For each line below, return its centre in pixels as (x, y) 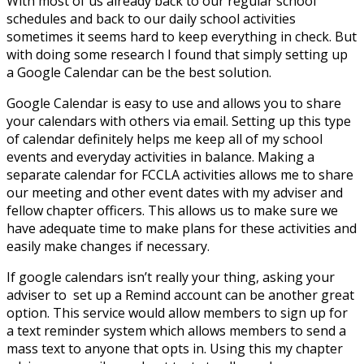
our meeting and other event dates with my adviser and (175, 192)
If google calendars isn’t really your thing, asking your (171, 277)
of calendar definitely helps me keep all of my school (165, 139)
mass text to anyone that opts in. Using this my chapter (175, 348)
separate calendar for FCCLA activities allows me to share (180, 174)
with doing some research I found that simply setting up (177, 54)
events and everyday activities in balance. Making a (160, 156)
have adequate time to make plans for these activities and (182, 228)
